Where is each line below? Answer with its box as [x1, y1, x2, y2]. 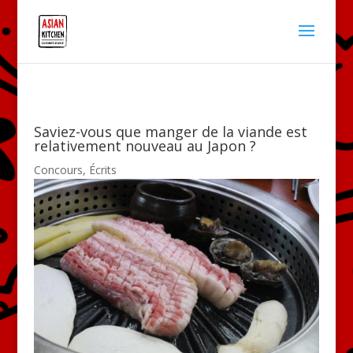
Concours [33, 162, 83, 177]
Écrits [88, 162, 117, 177]
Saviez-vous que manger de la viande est [33, 122, 307, 141]
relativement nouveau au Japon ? [33, 136, 256, 155]
